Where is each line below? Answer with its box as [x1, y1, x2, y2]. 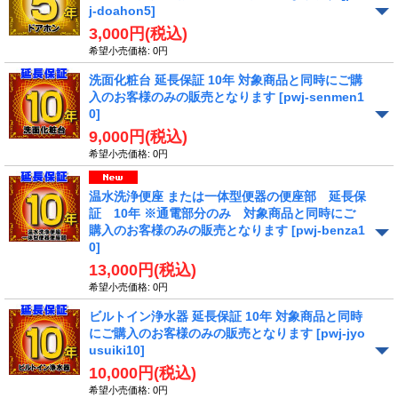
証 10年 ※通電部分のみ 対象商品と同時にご [89, 205, 355, 220]
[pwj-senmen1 [279, 89, 364, 104]
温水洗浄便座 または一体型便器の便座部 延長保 [89, 188, 366, 203]
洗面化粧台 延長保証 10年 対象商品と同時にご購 [89, 72, 362, 87]
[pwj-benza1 [291, 222, 365, 237]
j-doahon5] [89, 3, 155, 18]
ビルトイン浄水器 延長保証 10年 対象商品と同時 [89, 308, 362, 323]
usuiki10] [89, 342, 145, 357]
